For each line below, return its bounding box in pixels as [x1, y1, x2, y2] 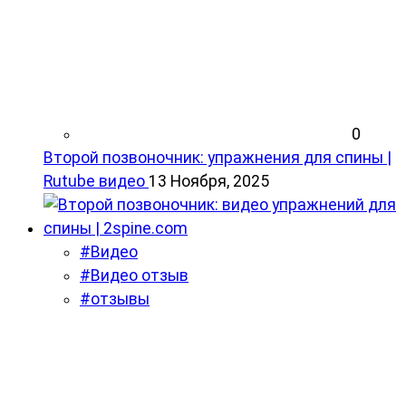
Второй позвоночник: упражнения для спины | [43, 149, 391, 168]
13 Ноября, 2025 [149, 172, 269, 191]
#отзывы [80, 290, 150, 309]
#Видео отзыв [80, 266, 188, 285]
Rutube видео [43, 172, 145, 191]
